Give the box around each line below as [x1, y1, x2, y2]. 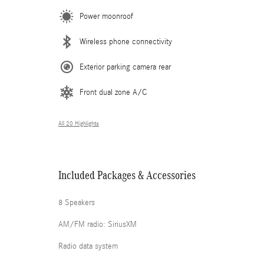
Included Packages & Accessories [58, 169, 196, 181]
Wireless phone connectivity [80, 37, 172, 47]
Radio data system [58, 242, 118, 251]
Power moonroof [80, 12, 133, 21]
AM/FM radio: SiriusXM [58, 220, 137, 229]
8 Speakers [58, 198, 95, 207]
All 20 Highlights [58, 120, 99, 127]
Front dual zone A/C [80, 88, 147, 97]
